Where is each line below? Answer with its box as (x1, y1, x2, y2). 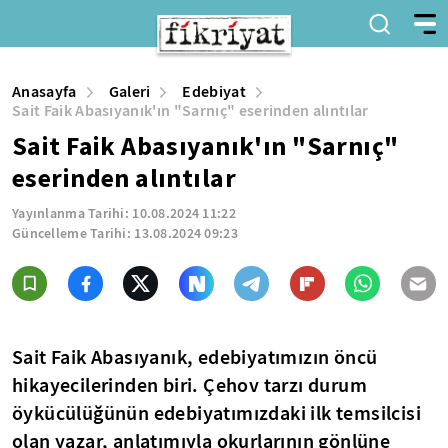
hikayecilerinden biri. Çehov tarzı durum (12, 372, 367, 398)
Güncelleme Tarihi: (12, 224, 135, 243)
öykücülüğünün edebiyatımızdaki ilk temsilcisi (12, 400, 421, 426)
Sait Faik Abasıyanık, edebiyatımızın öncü (12, 344, 378, 370)
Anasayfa (12, 81, 77, 102)
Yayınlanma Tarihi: (12, 204, 133, 223)
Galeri (108, 81, 151, 102)
